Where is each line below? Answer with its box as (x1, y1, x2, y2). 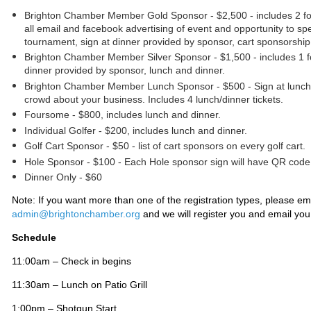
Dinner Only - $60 (24, 171, 102, 183)
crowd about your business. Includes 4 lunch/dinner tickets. (24, 93, 283, 105)
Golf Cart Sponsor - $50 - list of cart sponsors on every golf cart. (24, 140, 305, 151)
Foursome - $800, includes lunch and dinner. (24, 109, 224, 120)
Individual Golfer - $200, (24, 124, 133, 136)
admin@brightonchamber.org (12, 208, 140, 219)
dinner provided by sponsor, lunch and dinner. (24, 65, 225, 76)
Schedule (12, 232, 56, 243)
